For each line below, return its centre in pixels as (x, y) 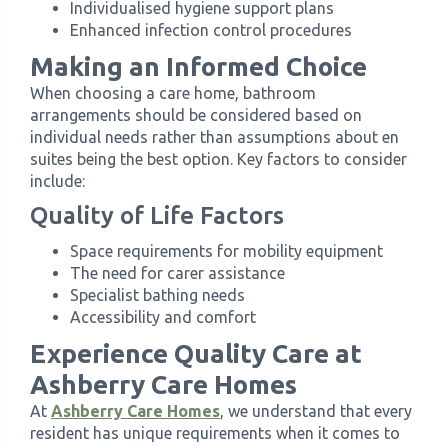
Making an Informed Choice (198, 66)
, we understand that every (316, 411)
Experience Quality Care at (196, 353)
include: (57, 181)
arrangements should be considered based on (196, 115)
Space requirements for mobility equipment (226, 251)
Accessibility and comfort (163, 317)
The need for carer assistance (177, 273)
